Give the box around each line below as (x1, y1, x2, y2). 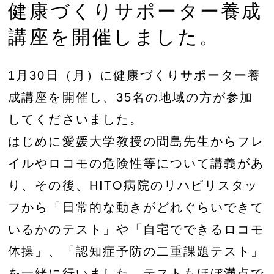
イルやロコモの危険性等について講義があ (8, 156, 264, 170)
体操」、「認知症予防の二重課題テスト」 (8, 244, 264, 258)
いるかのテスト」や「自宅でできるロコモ (8, 222, 264, 236)
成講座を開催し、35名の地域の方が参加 (8, 90, 253, 104)
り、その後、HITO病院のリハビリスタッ (8, 178, 258, 192)
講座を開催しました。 (8, 26, 220, 48)
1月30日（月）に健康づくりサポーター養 (8, 68, 261, 82)
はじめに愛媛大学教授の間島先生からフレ (8, 134, 264, 148)
